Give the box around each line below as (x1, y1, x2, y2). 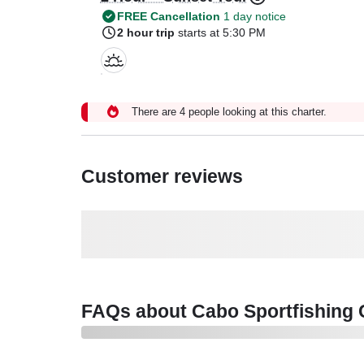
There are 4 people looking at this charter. (131, 106, 327, 119)
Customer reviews (80, 166, 243, 188)
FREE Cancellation (116, 10, 220, 24)
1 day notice (219, 10, 286, 24)
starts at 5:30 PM (177, 26, 266, 40)
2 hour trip (116, 26, 175, 40)
